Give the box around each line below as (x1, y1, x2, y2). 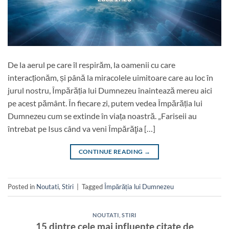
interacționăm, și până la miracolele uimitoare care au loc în (8, 72, 213, 82)
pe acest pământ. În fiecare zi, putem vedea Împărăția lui (8, 98, 202, 108)
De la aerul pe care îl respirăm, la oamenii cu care (8, 59, 175, 70)
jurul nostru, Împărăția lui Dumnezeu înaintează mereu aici (8, 85, 212, 95)
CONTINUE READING (78, 147, 144, 155)
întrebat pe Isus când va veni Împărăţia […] (8, 123, 155, 133)
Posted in (8, 182, 36, 191)
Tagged (82, 182, 104, 191)
